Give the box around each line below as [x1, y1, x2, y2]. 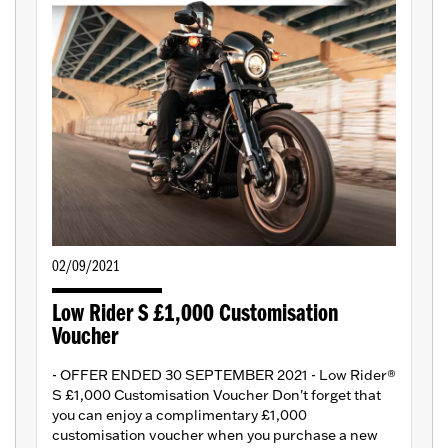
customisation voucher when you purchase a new [52, 426, 378, 445]
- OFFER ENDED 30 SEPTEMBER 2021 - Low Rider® [52, 366, 396, 385]
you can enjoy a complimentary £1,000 [52, 406, 307, 425]
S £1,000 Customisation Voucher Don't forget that [52, 386, 381, 405]
